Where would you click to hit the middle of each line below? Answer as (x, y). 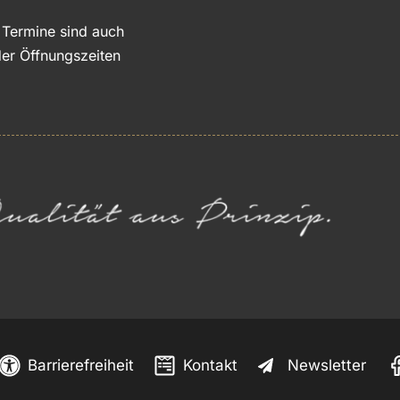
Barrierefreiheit (81, 366)
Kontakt (211, 366)
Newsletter (326, 366)
